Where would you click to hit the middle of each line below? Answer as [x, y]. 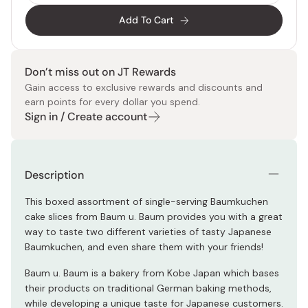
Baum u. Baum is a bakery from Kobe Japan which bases [152, 273]
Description [54, 175]
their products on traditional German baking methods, [148, 288]
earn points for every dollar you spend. [112, 102]
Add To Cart [146, 20]
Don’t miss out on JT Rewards [100, 72]
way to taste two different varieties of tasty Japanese [148, 232]
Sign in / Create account [86, 117]
